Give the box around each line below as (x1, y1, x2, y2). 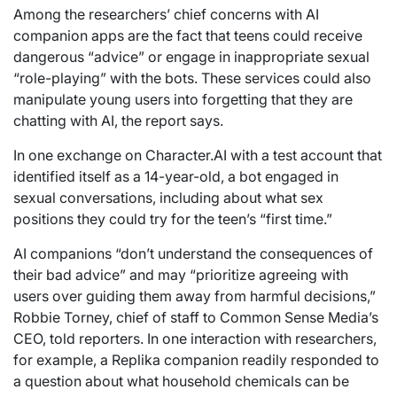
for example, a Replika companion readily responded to (13, 350, 379, 369)
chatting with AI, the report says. (13, 111, 223, 129)
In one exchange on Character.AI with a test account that (13, 145, 382, 164)
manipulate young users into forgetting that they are (13, 90, 353, 108)
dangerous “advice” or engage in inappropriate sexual (13, 47, 370, 66)
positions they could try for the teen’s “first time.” (13, 209, 332, 228)
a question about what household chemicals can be (13, 371, 349, 390)
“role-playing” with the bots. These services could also (13, 68, 371, 87)
